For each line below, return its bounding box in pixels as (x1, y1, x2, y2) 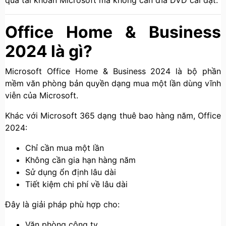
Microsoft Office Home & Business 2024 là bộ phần (5, 66, 221, 76)
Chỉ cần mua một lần (25, 143, 104, 153)
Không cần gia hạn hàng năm (25, 155, 136, 165)
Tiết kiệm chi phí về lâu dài (25, 179, 128, 189)
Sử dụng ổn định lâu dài (25, 167, 116, 177)
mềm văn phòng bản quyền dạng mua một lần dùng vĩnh (5, 78, 221, 88)
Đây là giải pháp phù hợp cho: (5, 199, 120, 209)
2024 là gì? (5, 41, 92, 61)
